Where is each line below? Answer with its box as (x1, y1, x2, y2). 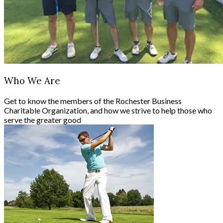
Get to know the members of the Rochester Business (4, 96, 182, 106)
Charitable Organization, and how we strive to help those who (4, 105, 212, 115)
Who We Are (4, 75, 60, 87)
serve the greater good (4, 114, 81, 124)
